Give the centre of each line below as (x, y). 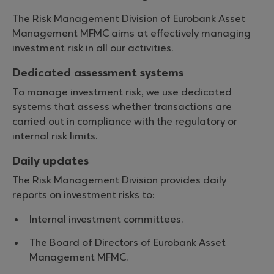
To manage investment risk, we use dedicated (122, 92)
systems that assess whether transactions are (122, 107)
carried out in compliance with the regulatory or (125, 122)
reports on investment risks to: (83, 195)
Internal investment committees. (106, 220)
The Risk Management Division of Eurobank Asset (129, 19)
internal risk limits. (55, 136)
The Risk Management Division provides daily (119, 180)
